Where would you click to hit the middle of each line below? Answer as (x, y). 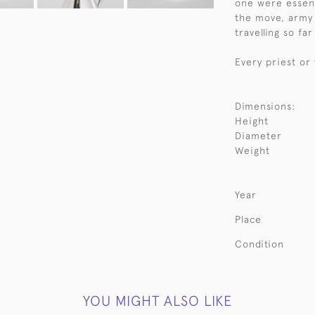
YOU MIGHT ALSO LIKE (157, 301)
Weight (252, 150)
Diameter (258, 136)
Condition (259, 244)
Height (252, 121)
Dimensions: (265, 106)
